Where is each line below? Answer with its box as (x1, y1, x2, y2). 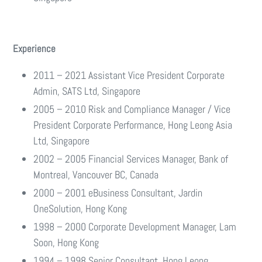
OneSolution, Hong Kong (33, 202, 127, 215)
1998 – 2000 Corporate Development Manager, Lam (33, 220, 236, 233)
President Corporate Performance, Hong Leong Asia (33, 118, 232, 132)
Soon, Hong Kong (33, 236, 101, 249)
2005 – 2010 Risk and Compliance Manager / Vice (33, 102, 230, 116)
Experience (13, 42, 56, 55)
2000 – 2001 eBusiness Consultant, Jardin (33, 186, 202, 199)
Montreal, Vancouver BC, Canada (33, 168, 158, 181)
